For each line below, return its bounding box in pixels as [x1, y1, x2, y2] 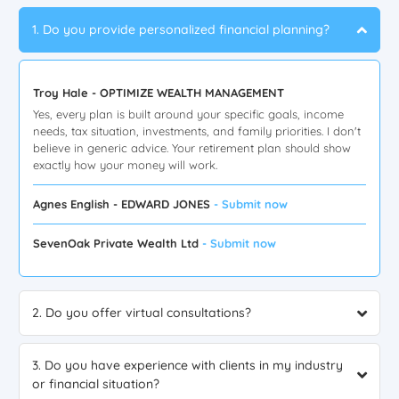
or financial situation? [32, 376, 159, 393]
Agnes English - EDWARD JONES [33, 197, 214, 212]
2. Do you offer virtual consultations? [32, 305, 251, 322]
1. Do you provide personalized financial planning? [32, 21, 330, 38]
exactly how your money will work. [33, 158, 217, 173]
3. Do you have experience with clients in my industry [32, 357, 343, 374]
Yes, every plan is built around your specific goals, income [33, 107, 344, 122]
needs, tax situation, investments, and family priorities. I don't [33, 124, 361, 139]
